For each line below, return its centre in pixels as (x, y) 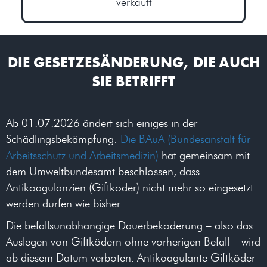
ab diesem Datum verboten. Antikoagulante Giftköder (131, 258)
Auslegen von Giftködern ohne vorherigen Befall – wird (133, 242)
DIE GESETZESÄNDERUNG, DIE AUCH (133, 63)
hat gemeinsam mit (204, 156)
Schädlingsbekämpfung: (63, 139)
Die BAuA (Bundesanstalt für (185, 139)
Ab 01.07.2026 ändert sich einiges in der (102, 123)
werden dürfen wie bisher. (67, 204)
